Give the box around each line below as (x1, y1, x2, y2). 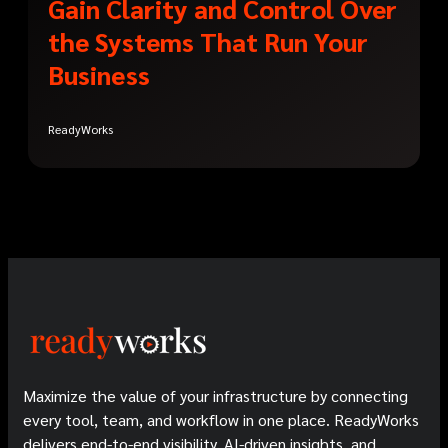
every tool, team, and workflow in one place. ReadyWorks (23, 409, 419, 431)
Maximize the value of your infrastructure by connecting (23, 385, 408, 407)
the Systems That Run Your (48, 24, 368, 59)
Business (48, 57, 150, 92)
